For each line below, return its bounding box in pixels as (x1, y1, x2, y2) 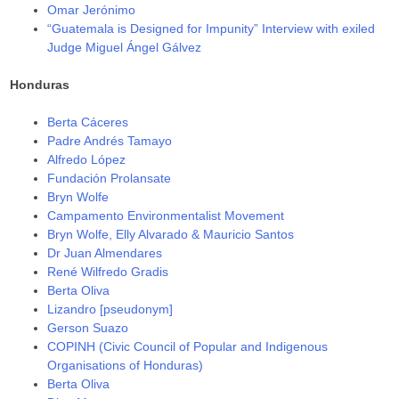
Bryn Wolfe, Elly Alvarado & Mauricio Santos (47, 226, 295, 241)
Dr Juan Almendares (47, 245, 163, 260)
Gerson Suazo (47, 320, 129, 335)
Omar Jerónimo (47, 2, 136, 17)
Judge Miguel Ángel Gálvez (47, 39, 202, 54)
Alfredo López (47, 151, 126, 167)
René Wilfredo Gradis (47, 264, 169, 279)
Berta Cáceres (47, 114, 129, 129)
